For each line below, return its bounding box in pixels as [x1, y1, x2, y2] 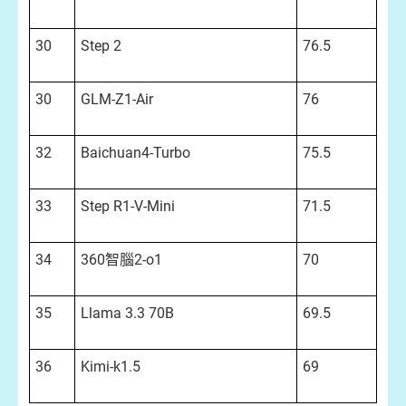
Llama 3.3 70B [81, 304, 174, 322]
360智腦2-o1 [81, 251, 162, 268]
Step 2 [81, 37, 121, 54]
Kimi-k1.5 [81, 358, 140, 375]
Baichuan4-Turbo [81, 144, 190, 161]
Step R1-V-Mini [81, 198, 175, 215]
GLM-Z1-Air [81, 91, 153, 108]
